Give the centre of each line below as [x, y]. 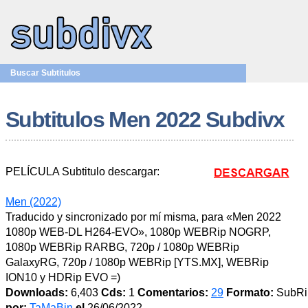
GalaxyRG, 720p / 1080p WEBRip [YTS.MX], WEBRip [137, 262]
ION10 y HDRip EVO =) [63, 277]
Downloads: [37, 293]
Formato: [250, 293]
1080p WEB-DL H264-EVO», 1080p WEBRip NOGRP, [138, 232]
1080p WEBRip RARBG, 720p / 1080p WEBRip [122, 247]
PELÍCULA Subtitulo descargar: [82, 172]
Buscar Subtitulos [45, 73]
